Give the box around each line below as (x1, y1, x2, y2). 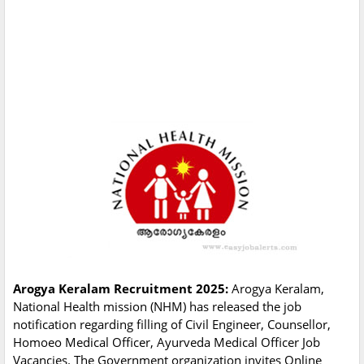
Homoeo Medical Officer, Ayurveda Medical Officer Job (13, 334, 320, 351)
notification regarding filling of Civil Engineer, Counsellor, (13, 316, 331, 333)
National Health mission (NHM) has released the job (13, 298, 301, 315)
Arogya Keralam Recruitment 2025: (13, 280, 232, 297)
